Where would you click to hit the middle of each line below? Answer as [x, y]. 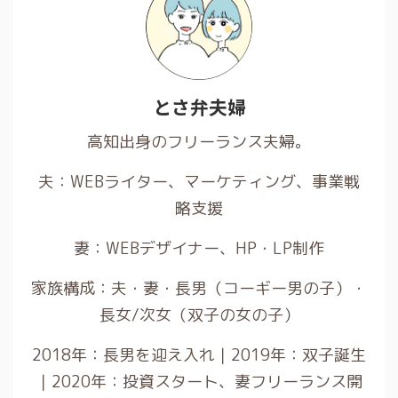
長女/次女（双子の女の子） [199, 315]
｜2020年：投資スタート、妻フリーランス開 [199, 382]
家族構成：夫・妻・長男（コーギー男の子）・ [199, 288]
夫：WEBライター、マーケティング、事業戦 [199, 182]
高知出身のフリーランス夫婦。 [199, 142]
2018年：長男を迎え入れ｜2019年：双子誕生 [199, 355]
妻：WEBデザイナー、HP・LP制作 [199, 248]
